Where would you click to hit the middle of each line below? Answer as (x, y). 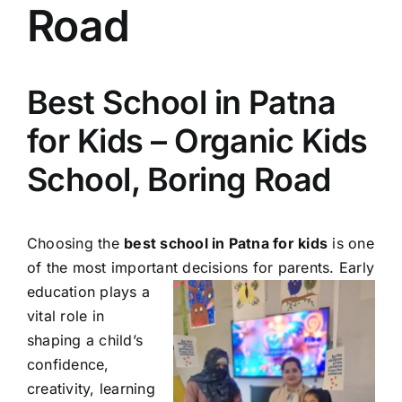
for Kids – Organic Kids (197, 141)
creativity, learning (91, 389)
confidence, (68, 365)
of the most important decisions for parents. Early (201, 268)
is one (351, 244)
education (61, 292)
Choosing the (76, 244)
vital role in (66, 316)
